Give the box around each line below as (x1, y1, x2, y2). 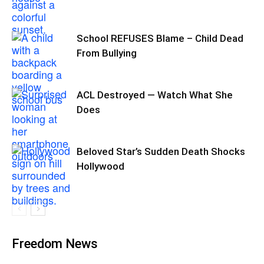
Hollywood (77, 160, 124, 172)
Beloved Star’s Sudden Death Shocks (77, 146, 245, 157)
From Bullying (77, 47, 137, 59)
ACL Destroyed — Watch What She (77, 89, 233, 101)
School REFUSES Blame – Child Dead (77, 32, 243, 44)
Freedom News (12, 236, 98, 251)
